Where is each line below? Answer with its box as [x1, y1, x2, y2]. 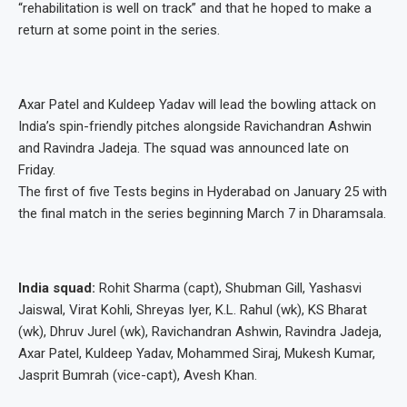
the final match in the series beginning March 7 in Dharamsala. [18, 205, 386, 223]
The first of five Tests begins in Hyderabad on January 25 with [18, 184, 387, 201]
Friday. [18, 162, 55, 179]
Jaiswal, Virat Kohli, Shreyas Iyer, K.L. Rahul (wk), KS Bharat [18, 302, 367, 319]
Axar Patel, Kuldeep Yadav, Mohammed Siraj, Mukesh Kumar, [18, 345, 375, 362]
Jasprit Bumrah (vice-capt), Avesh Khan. [18, 367, 257, 384]
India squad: [18, 280, 95, 297]
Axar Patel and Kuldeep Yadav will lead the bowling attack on [18, 96, 376, 114]
